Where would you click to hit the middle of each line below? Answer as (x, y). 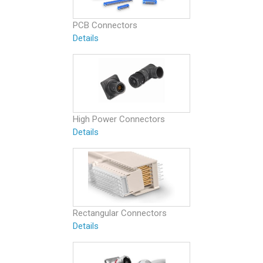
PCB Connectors (105, 25)
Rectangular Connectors (120, 213)
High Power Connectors (119, 119)
